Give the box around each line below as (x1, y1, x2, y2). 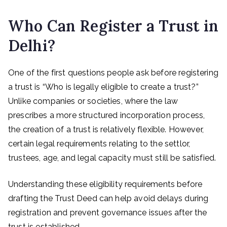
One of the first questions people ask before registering (8, 68, 218, 78)
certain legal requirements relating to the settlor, (8, 139, 191, 148)
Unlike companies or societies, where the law (8, 96, 178, 106)
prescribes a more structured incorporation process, (8, 110, 205, 120)
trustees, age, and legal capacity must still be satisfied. (8, 153, 216, 163)
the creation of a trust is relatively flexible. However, (8, 125, 204, 134)
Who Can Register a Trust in (8, 16, 219, 35)
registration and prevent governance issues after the (8, 208, 207, 217)
